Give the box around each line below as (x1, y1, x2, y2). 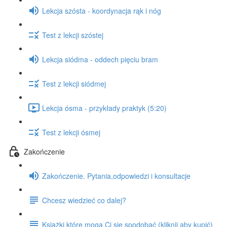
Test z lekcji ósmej (42, 127, 100, 137)
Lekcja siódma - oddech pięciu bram (42, 54, 158, 64)
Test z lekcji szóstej (42, 29, 103, 40)
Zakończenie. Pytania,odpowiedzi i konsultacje (42, 170, 191, 181)
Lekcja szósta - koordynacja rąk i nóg (42, 5, 161, 16)
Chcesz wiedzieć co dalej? (42, 195, 126, 205)
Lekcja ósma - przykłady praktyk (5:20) (42, 102, 167, 113)
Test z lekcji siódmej (42, 78, 106, 89)
